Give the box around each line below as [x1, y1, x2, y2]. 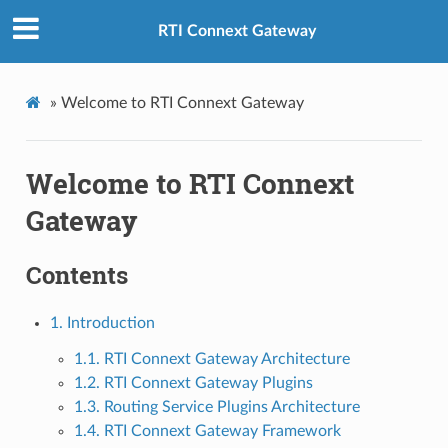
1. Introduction [49, 314, 155, 331]
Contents [25, 258, 128, 291]
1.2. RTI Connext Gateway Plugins [73, 374, 313, 391]
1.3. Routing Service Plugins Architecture [73, 398, 360, 415]
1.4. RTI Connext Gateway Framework [73, 422, 341, 439]
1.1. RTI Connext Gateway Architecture [73, 350, 350, 367]
